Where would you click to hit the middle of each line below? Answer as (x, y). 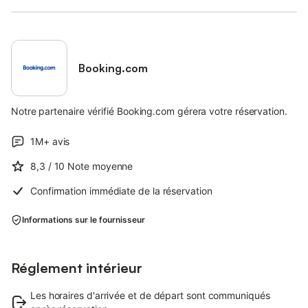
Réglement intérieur (77, 268)
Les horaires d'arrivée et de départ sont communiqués (150, 295)
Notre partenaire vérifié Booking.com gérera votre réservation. (149, 111)
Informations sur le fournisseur (84, 220)
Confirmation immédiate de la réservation (121, 191)
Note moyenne (100, 166)
